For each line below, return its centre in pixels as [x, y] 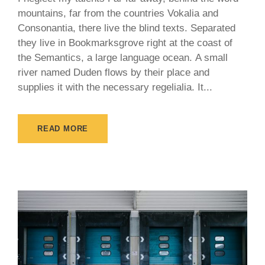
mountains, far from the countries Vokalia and [118, 14]
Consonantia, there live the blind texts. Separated [127, 28]
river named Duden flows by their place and [114, 73]
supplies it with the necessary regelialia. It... [115, 88]
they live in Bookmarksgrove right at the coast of [125, 43]
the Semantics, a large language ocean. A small [123, 58]
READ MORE [63, 129]
